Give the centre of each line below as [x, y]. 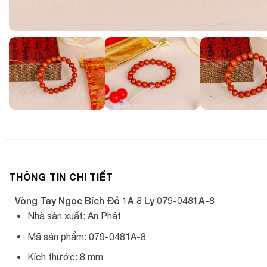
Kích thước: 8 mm [65, 257]
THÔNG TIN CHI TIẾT [61, 177]
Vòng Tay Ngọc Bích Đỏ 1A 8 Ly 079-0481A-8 [115, 201]
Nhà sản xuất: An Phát [74, 216]
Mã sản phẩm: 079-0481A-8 [86, 236]
